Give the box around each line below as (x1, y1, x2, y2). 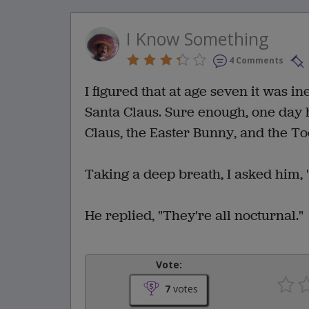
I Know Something (126, 26, 269, 50)
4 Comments (229, 54, 283, 66)
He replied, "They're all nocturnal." (85, 206, 303, 225)
